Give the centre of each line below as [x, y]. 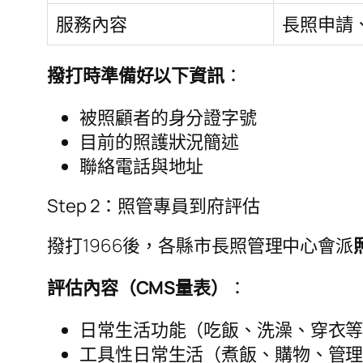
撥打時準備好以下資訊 [136, 75]
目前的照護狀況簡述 [160, 141]
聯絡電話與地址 [142, 166]
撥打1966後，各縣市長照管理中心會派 [201, 245]
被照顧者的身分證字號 [168, 117]
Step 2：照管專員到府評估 [154, 205]
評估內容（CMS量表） [138, 287]
